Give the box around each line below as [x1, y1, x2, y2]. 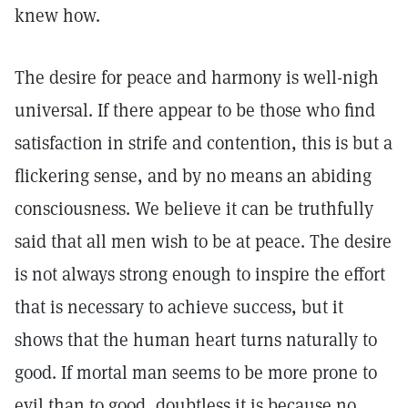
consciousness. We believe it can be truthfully [15, 197, 373, 220]
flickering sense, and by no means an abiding [15, 164, 372, 188]
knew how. [15, 4, 100, 27]
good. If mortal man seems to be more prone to [15, 361, 377, 384]
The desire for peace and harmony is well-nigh [15, 66, 379, 89]
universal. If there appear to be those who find [15, 98, 375, 122]
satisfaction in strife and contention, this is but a [15, 131, 393, 155]
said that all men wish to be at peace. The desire [15, 229, 392, 253]
